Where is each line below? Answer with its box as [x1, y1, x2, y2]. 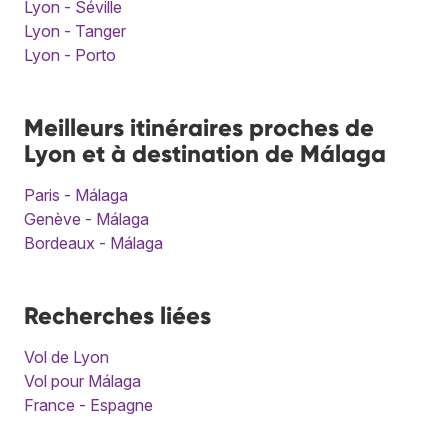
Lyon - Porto [24, 44, 116, 65]
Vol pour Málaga [24, 370, 141, 391]
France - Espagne [24, 394, 153, 415]
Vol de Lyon [24, 346, 109, 367]
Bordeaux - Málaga [24, 232, 163, 253]
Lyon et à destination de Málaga [24, 138, 386, 168]
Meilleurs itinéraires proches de [24, 112, 374, 142]
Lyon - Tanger [24, 20, 126, 41]
